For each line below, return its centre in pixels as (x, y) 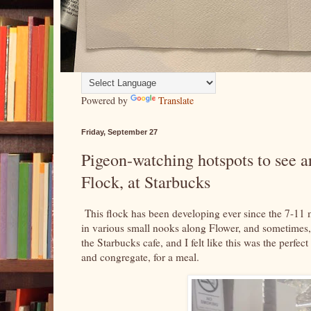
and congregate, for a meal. (142, 257)
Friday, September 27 (119, 132)
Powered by (106, 100)
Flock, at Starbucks (146, 182)
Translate (176, 100)
